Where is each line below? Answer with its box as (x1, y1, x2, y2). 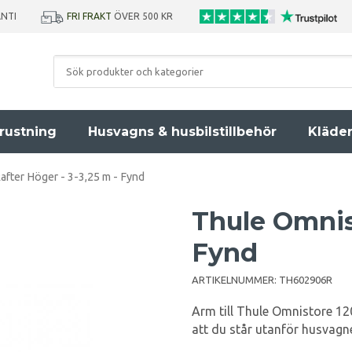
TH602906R (279, 274, 332, 285)
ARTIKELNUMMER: (192, 274, 279, 285)
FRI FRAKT (67, 11, 112, 21)
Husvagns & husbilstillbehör (88, 124, 277, 139)
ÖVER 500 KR (112, 11, 178, 21)
